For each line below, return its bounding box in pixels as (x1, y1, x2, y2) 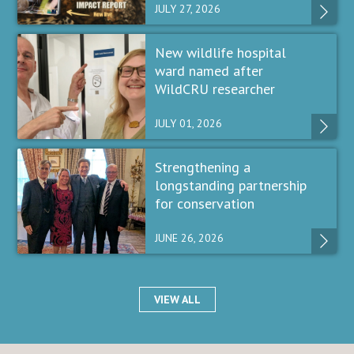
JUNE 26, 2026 (154, 230, 224, 245)
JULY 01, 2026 (154, 115, 222, 130)
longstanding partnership (154, 175, 307, 194)
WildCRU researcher (154, 79, 275, 98)
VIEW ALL (153, 292, 201, 307)
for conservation (154, 194, 254, 213)
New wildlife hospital (154, 43, 286, 62)
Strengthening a (154, 157, 250, 176)
